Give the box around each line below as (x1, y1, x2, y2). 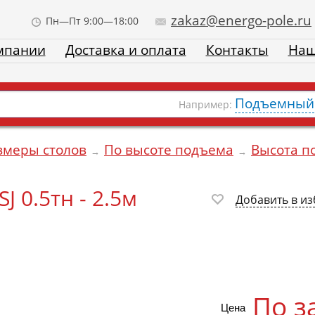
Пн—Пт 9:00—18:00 (46, 14, 139, 27)
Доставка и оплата (65, 41, 186, 59)
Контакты (205, 41, 269, 59)
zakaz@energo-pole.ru (171, 11, 311, 30)
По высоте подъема (104, 141, 233, 159)
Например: (179, 98, 235, 111)
